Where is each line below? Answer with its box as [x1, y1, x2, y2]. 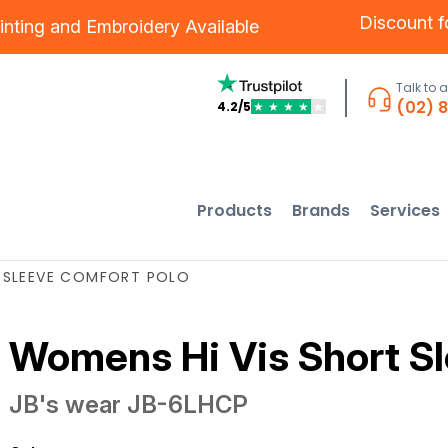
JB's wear [8, 390, 121, 419]
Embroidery [86, 16, 180, 37]
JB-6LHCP [126, 390, 248, 419]
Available [180, 16, 259, 37]
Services [370, 198, 441, 222]
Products [197, 198, 273, 222]
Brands [292, 198, 351, 222]
